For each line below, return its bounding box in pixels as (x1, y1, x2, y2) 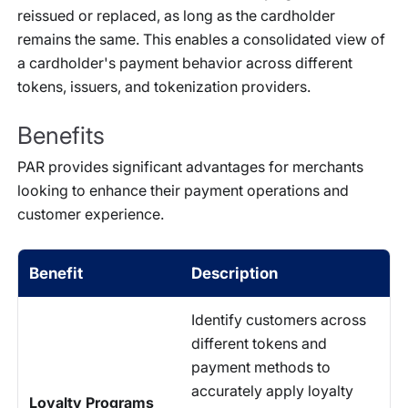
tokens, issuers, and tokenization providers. (17, 77, 311, 97)
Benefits (17, 121, 105, 150)
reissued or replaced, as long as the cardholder (17, 6, 335, 25)
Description (191, 263, 278, 282)
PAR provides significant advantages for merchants (17, 157, 363, 176)
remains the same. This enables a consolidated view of (17, 30, 385, 49)
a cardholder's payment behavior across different (17, 54, 352, 73)
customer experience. (17, 204, 164, 223)
